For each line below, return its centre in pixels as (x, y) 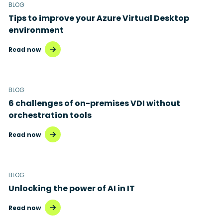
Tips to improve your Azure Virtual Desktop (99, 18)
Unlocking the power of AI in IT (72, 188)
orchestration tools (50, 115)
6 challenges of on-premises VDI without (94, 103)
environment (36, 30)
